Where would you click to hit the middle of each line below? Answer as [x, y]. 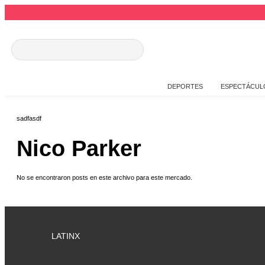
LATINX [66, 236]
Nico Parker [79, 148]
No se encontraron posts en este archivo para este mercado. [104, 178]
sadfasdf [29, 119]
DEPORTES [185, 87]
